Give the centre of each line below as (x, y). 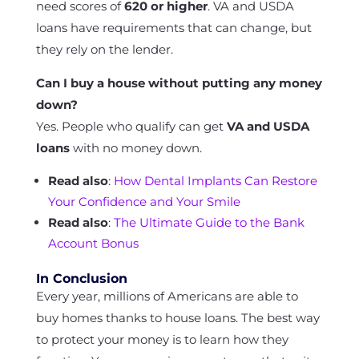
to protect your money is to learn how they (162, 339)
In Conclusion (81, 278)
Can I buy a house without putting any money (179, 83)
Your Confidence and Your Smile (144, 202)
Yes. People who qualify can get (131, 126)
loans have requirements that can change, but (173, 28)
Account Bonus (93, 243)
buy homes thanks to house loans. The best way (177, 318)
